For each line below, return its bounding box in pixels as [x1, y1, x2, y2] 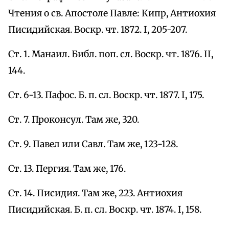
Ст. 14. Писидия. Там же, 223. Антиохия [8, 188, 182, 199]
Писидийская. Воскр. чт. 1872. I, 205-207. [8, 24, 187, 36]
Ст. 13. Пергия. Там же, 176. [8, 163, 126, 175]
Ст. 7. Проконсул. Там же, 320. [8, 114, 139, 126]
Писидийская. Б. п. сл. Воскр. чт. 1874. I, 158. [8, 204, 201, 216]
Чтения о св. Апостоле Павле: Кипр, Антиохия [8, 8, 216, 19]
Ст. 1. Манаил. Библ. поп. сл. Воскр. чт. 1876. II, [8, 49, 213, 60]
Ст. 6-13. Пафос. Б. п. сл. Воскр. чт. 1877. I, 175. [8, 89, 204, 101]
